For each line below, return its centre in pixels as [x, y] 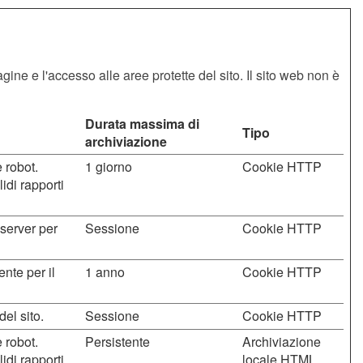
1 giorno [109, 167]
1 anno [105, 272]
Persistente [117, 342]
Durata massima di [142, 124]
